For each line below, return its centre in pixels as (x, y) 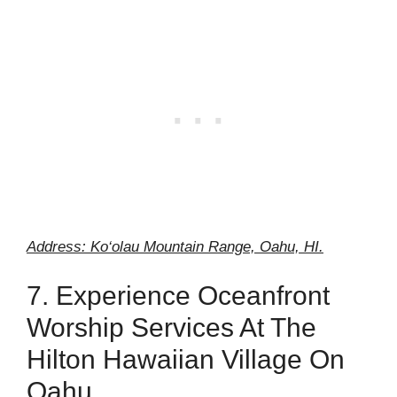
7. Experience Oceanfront (178, 296)
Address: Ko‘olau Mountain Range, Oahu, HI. (175, 246)
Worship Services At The (171, 327)
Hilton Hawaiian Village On (186, 359)
